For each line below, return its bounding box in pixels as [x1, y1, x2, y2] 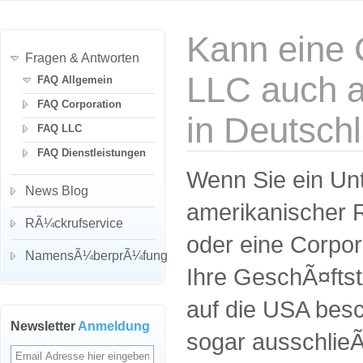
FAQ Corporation [37, 98, 122, 110]
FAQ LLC [37, 122, 82, 135]
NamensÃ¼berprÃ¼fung [25, 249, 168, 263]
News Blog [25, 184, 88, 198]
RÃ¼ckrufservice [25, 216, 123, 230]
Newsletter [11, 318, 78, 333]
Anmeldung [78, 318, 150, 333]
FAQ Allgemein [37, 74, 113, 86]
